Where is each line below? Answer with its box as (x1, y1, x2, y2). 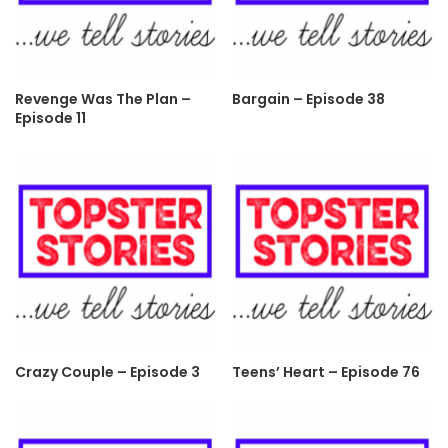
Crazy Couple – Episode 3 (15, 362, 200, 383)
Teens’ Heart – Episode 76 (232, 362, 420, 383)
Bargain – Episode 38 (232, 89, 385, 110)
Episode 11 (15, 108, 86, 129)
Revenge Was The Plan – (15, 89, 191, 110)
